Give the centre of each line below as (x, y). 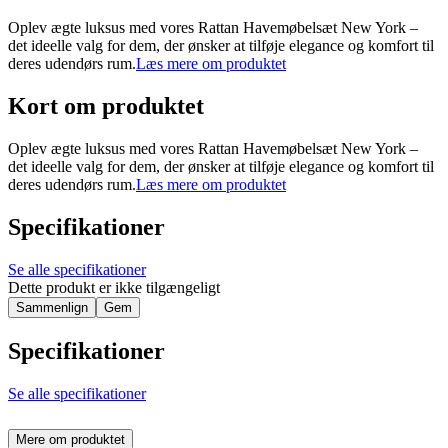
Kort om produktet (106, 106)
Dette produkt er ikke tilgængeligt (114, 287)
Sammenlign (52, 307)
